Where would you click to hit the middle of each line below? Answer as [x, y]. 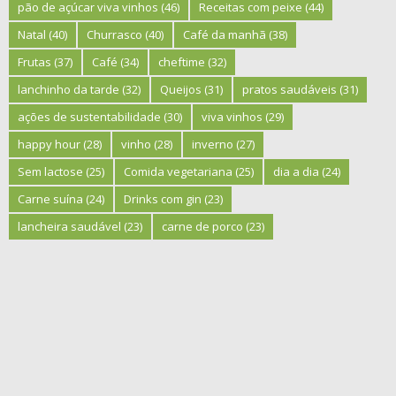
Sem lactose [50, 172]
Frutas [34, 62]
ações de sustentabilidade [89, 117]
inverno [213, 145]
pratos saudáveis [289, 90]
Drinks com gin [163, 199]
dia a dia [296, 172]
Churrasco [114, 35]
